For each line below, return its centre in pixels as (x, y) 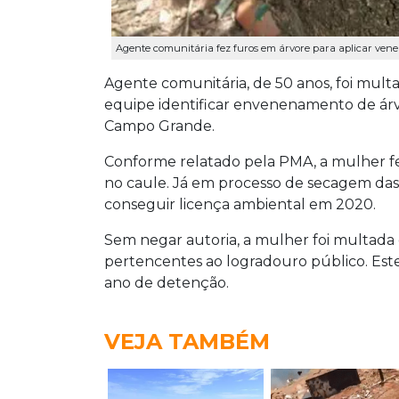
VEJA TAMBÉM (187, 342)
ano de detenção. (167, 283)
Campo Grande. (159, 126)
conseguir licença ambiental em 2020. (240, 205)
